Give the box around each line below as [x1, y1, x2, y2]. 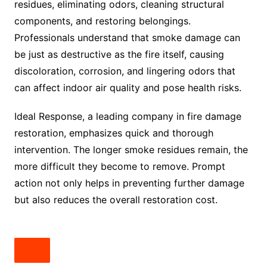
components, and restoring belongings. [14, 15, 191, 27]
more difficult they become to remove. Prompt [14, 160, 225, 173]
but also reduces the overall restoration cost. [14, 194, 218, 206]
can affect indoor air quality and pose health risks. [14, 82, 241, 94]
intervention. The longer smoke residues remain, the [14, 144, 248, 156]
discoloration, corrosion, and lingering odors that [14, 65, 235, 77]
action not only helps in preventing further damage [14, 177, 244, 190]
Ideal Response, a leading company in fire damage [14, 110, 241, 123]
